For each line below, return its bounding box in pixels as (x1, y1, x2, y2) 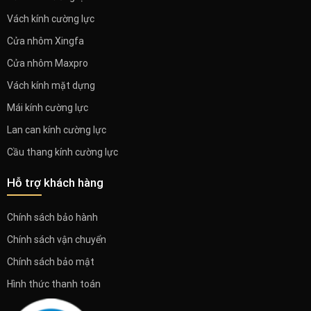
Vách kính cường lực (6, 13, 94, 25)
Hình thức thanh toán (6, 278, 101, 290)
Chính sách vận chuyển (6, 234, 106, 246)
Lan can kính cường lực (6, 124, 106, 136)
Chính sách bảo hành (6, 212, 98, 224)
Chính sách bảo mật (6, 256, 94, 268)
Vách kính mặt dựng (6, 80, 95, 92)
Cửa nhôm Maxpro (6, 58, 88, 69)
